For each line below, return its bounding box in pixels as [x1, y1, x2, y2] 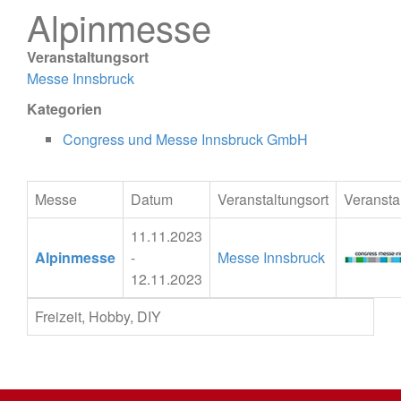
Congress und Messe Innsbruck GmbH [63, 129, 308, 149]
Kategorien [27, 98, 102, 119]
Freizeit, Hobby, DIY [35, 306, 161, 327]
